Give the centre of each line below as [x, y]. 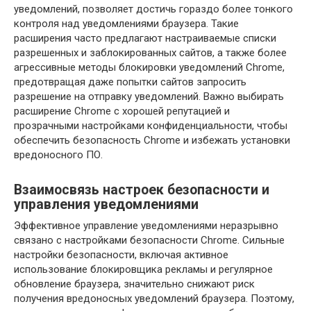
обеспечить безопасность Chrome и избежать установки [152, 140]
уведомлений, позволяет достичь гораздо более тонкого [153, 9]
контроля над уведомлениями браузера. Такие [126, 23]
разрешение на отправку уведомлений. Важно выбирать [149, 96]
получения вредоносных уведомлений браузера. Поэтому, [154, 298]
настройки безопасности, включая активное [121, 254]
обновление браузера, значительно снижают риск [134, 284]
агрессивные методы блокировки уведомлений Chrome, [149, 67]
